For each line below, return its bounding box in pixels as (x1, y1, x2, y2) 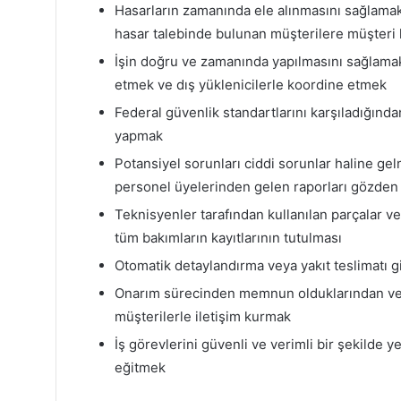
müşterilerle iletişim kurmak (115, 307, 291, 325)
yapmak (115, 126, 163, 144)
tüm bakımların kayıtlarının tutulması (115, 228, 342, 246)
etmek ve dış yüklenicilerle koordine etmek (115, 75, 387, 93)
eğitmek (115, 358, 166, 376)
